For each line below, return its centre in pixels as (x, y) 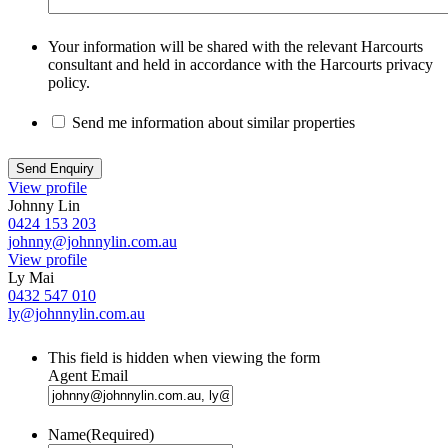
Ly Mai (31, 278)
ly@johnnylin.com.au (76, 314)
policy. (69, 83)
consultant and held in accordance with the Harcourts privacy (240, 65)
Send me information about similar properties (213, 123)
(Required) (120, 435)
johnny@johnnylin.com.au (92, 242)
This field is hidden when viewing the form (184, 358)
